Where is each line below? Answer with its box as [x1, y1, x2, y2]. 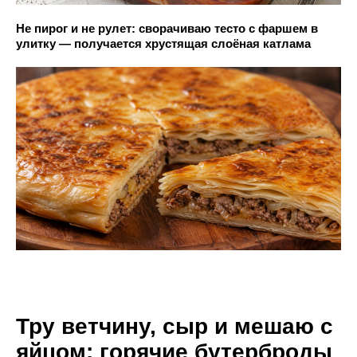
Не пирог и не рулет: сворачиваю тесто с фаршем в [16, 22, 318, 36]
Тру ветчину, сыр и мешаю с [16, 313, 333, 339]
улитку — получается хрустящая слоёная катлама [16, 37, 311, 51]
